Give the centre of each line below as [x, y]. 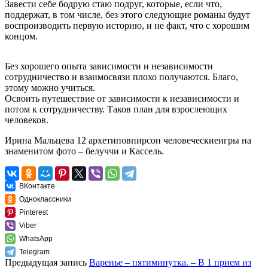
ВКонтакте [37, 186]
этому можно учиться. [50, 87]
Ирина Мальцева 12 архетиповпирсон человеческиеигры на [128, 140]
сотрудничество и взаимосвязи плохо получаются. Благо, [121, 77]
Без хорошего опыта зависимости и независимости [109, 66]
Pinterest [33, 212]
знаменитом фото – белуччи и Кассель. [84, 151]
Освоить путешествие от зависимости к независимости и [122, 98]
